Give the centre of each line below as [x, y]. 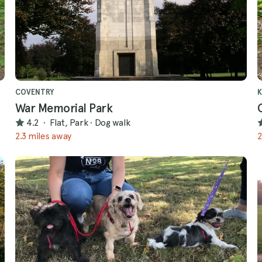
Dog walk [112, 123]
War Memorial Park [64, 108]
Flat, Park [69, 123]
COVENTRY [35, 92]
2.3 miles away [43, 136]
